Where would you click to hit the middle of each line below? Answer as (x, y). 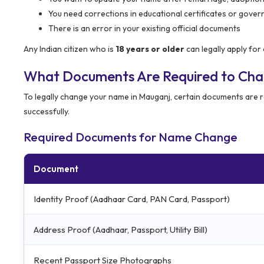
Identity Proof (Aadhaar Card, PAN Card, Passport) (132, 199)
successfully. (47, 111)
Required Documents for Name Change (131, 137)
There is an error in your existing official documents (144, 28)
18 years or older (150, 49)
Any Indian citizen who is (70, 49)
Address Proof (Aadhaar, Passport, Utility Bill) (121, 229)
